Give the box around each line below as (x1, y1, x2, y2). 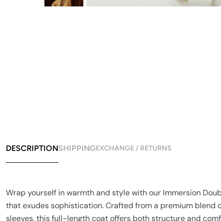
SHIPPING (58, 144, 96, 153)
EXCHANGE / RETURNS (96, 144, 172, 153)
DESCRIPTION (6, 144, 58, 153)
